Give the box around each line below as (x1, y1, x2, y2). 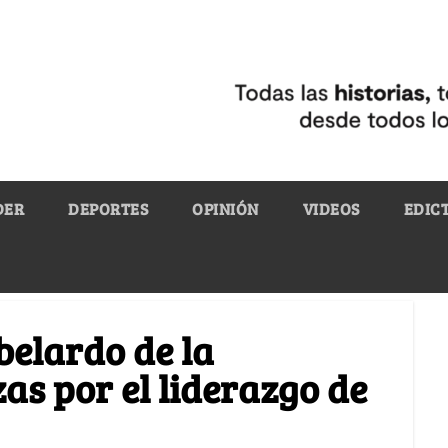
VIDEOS (302, 197, 360, 219)
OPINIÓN (192, 197, 259, 219)
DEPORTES (68, 197, 148, 219)
